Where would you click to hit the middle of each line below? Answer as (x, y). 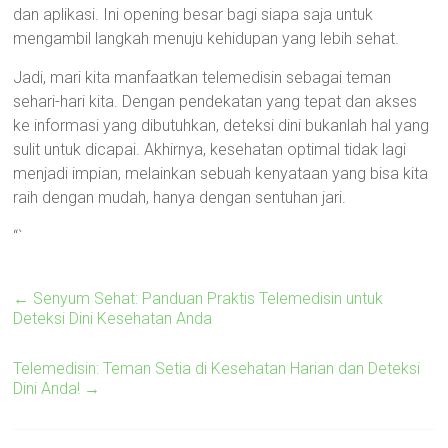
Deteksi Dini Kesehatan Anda (113, 318)
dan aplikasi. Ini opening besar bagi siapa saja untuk (193, 14)
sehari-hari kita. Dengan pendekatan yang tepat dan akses (215, 101)
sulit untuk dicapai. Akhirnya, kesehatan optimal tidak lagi (210, 149)
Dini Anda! (49, 388)
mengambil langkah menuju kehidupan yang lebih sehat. (206, 38)
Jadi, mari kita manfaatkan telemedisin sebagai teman (202, 77)
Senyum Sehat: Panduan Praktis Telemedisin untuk (206, 298)
